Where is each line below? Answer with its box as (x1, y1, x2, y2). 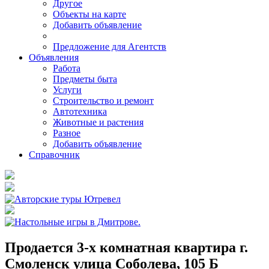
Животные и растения (53, 117, 144, 127)
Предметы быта (53, 74, 117, 84)
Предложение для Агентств (53, 41, 166, 52)
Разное (53, 128, 80, 138)
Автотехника (53, 106, 107, 116)
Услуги (53, 85, 82, 95)
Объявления (29, 52, 79, 62)
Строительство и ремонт (53, 95, 154, 106)
